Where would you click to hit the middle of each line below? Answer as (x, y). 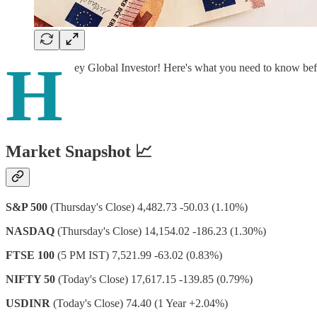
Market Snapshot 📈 (79, 151)
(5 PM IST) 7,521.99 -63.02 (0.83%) (140, 255)
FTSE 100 (31, 255)
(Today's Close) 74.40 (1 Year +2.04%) (142, 303)
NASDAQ (31, 231)
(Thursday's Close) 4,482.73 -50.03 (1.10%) (149, 207)
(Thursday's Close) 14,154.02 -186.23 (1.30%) (162, 231)
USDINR (29, 303)
